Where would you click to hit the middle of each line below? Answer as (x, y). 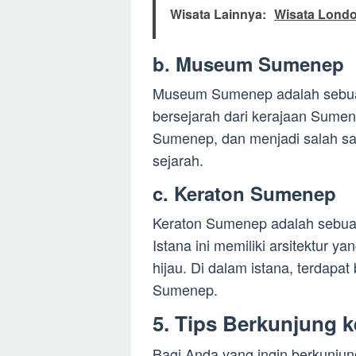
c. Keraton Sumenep (244, 193)
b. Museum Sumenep (248, 64)
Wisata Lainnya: (218, 14)
